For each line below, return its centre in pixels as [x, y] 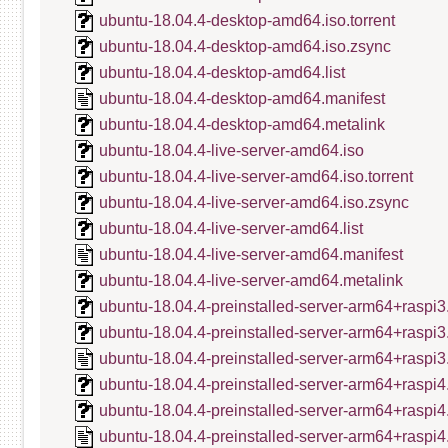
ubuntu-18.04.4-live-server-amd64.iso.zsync [254, 202]
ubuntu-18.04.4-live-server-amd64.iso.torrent [256, 176]
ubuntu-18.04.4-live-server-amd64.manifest [251, 254]
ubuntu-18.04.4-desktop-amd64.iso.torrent [247, 20]
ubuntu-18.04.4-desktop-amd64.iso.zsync [245, 46]
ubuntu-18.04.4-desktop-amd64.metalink [242, 124]
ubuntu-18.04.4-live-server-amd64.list [231, 228]
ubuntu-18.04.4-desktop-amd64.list [222, 72]
